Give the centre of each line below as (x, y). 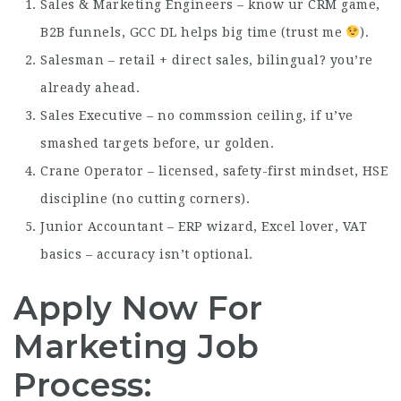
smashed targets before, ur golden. (157, 143)
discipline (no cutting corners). (145, 198)
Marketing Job (137, 346)
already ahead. (90, 87)
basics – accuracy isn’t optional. (147, 254)
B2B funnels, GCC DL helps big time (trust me (193, 32)
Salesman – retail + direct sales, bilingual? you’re (207, 60)
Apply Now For (138, 307)
